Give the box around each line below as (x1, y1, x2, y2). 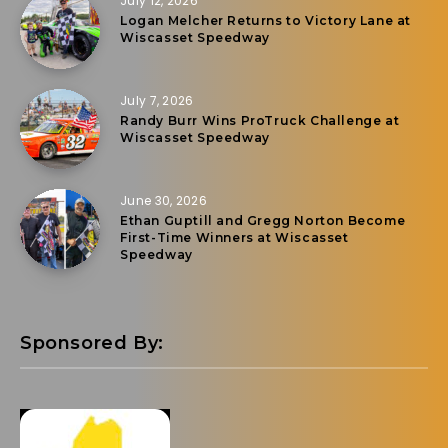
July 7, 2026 (120, 91, 194, 109)
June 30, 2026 (120, 191, 207, 209)
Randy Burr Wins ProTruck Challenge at (120, 112, 400, 128)
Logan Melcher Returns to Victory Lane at (120, 12, 412, 28)
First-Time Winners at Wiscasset (120, 229, 349, 245)
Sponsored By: (20, 331, 164, 354)
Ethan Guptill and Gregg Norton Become (120, 212, 406, 228)
